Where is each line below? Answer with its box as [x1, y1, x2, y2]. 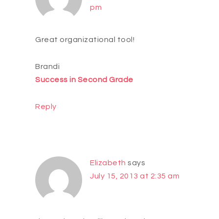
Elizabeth [90, 159, 126, 167]
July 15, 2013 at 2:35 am [90, 172, 179, 180]
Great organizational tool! [35, 36, 134, 44]
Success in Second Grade [35, 76, 133, 84]
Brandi [35, 63, 60, 71]
